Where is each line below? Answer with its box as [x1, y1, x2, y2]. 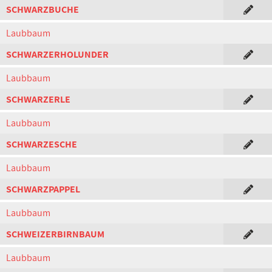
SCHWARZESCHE [6, 138, 77, 151]
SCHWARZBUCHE [6, 3, 79, 16]
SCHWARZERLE [6, 93, 70, 106]
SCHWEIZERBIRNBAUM [6, 228, 104, 240]
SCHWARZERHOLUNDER [6, 48, 109, 61]
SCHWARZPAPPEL [6, 183, 80, 195]
